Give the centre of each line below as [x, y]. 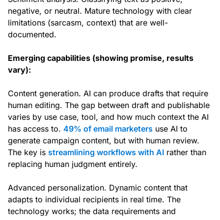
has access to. [36, 129]
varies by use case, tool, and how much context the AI [108, 117]
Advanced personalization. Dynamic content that [98, 188]
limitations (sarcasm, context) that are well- [88, 23]
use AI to [170, 129]
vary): [19, 70]
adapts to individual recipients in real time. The [94, 200]
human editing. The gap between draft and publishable [109, 105]
